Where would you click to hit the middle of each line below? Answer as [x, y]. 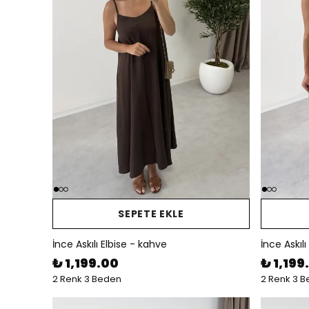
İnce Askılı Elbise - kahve [110, 244]
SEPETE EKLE [151, 213]
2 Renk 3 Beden [87, 279]
